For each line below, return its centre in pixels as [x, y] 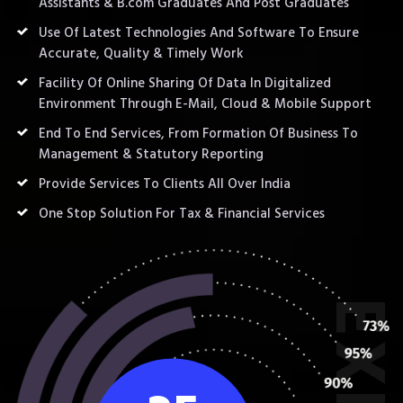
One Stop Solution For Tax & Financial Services [182, 213]
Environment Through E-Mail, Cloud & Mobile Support [205, 103]
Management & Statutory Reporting [151, 154]
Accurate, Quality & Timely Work [141, 53]
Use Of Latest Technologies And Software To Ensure [199, 32]
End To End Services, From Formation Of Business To [198, 133]
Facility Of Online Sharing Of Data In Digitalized [185, 83]
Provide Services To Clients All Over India [165, 184]
